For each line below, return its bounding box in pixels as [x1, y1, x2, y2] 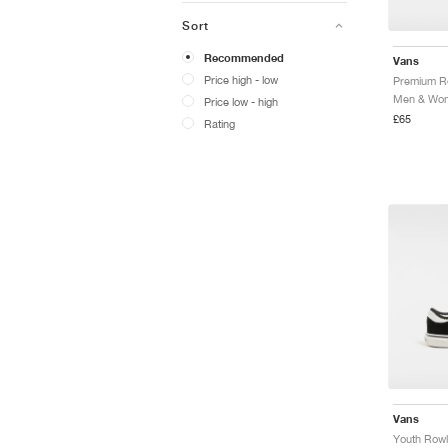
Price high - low [204, 73, 278, 86]
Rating [204, 117, 235, 130]
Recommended [204, 51, 284, 65]
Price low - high [204, 95, 278, 108]
